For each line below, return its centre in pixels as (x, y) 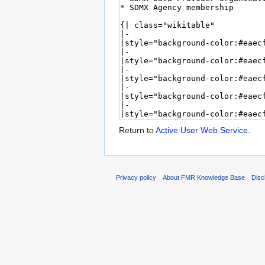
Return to (137, 130)
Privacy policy (136, 177)
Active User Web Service (202, 130)
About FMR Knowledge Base (204, 177)
